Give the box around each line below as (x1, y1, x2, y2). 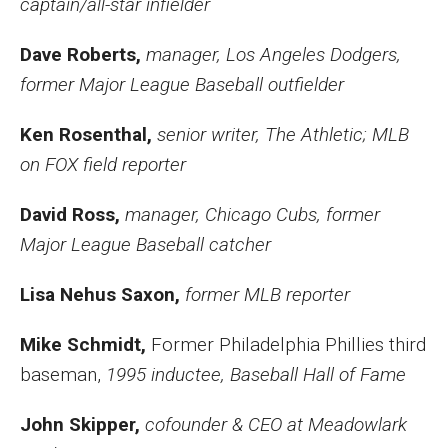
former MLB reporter (185, 283, 350, 306)
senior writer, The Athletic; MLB (157, 123, 409, 146)
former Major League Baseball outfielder (20, 73, 344, 96)
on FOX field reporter (20, 153, 186, 176)
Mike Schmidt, (20, 333, 151, 356)
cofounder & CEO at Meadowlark (145, 413, 407, 436)
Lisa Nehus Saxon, (20, 283, 185, 306)
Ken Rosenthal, (20, 123, 157, 146)
